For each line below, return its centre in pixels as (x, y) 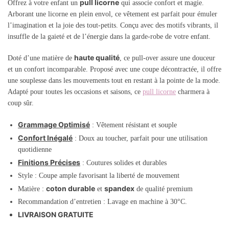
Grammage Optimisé (54, 124)
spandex (119, 188)
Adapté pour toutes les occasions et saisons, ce (75, 92)
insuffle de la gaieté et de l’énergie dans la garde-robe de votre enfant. (109, 37)
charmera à (193, 92)
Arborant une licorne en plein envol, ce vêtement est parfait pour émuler (112, 14)
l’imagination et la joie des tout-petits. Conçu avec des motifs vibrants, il (113, 25)
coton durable (71, 188)
